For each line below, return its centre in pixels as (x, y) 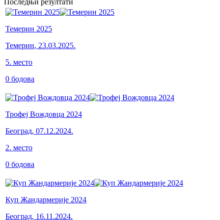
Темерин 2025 (29, 28)
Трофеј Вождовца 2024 (44, 114)
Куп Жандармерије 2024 (46, 199)
